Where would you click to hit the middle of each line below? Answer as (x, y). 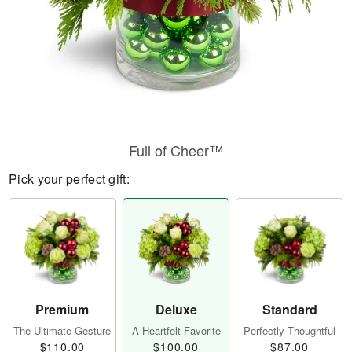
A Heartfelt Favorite (176, 331)
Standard (290, 310)
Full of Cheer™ (176, 150)
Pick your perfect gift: (69, 179)
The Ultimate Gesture (62, 331)
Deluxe (176, 310)
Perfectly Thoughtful (290, 331)
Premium (62, 310)
